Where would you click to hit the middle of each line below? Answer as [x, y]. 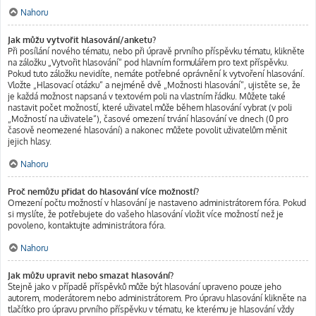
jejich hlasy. [30, 141]
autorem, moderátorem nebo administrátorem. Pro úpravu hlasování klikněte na [157, 298]
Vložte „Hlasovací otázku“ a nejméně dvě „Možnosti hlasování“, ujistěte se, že [154, 85]
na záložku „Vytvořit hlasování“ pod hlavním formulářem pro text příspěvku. [148, 62]
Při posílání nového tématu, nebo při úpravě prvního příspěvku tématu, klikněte [156, 51]
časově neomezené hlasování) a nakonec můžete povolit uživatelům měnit [147, 130]
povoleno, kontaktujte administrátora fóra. [87, 225]
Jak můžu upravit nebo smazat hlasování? [91, 275]
